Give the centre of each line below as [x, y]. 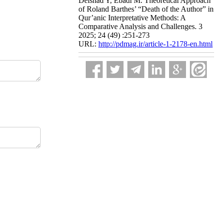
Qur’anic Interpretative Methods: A [132, 18]
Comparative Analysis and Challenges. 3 [140, 26]
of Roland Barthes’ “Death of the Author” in [146, 9]
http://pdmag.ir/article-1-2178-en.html [155, 44]
